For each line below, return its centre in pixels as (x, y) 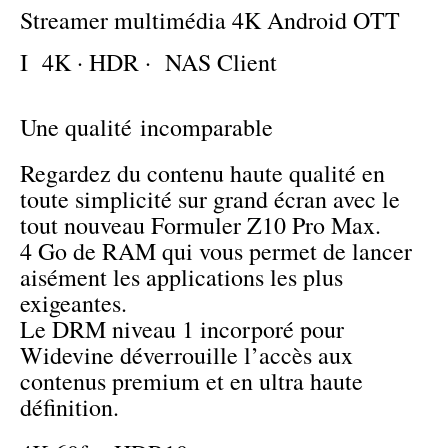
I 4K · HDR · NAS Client (148, 62)
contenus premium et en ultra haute (191, 381)
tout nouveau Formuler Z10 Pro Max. (204, 225)
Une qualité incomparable (146, 127)
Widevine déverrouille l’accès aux (186, 355)
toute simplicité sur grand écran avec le (210, 199)
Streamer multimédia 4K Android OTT (217, 20)
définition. (69, 407)
